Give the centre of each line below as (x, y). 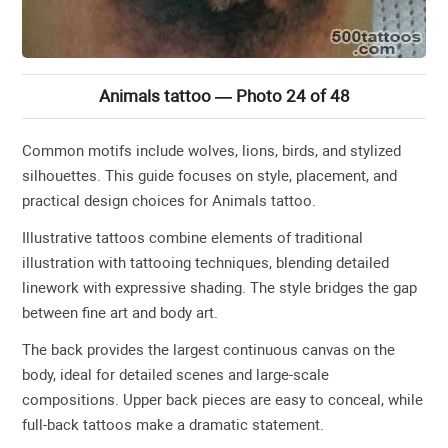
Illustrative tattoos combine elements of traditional (193, 237)
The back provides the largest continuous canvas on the (209, 349)
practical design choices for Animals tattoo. (169, 200)
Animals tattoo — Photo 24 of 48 (224, 95)
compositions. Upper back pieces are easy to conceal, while (223, 399)
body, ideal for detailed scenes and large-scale (176, 374)
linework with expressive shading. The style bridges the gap (220, 287)
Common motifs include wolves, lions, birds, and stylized (212, 150)
